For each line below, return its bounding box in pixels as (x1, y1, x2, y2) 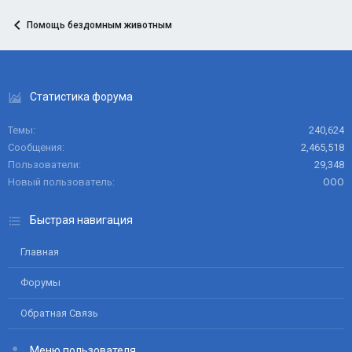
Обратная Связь (20, 307, 98, 319)
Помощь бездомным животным (27, 20, 172, 31)
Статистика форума (30, 90, 133, 103)
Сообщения (8, 141, 62, 153)
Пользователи (8, 159, 79, 170)
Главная (20, 246, 59, 258)
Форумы (20, 277, 60, 288)
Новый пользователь (8, 176, 112, 188)
